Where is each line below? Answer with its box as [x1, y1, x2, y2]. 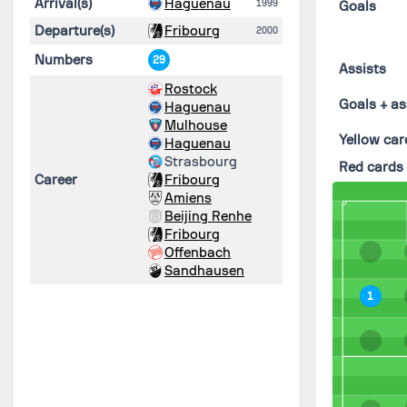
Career [34, 171, 77, 188]
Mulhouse [164, 116, 227, 134]
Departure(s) [34, 22, 114, 39]
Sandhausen [164, 262, 244, 279]
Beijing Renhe [164, 207, 252, 224]
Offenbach [164, 243, 231, 261]
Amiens [164, 189, 212, 206]
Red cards [339, 158, 404, 175]
